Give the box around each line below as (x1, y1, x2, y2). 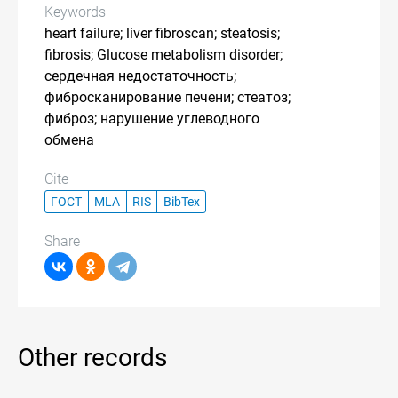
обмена (44, 131, 94, 148)
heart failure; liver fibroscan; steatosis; (44, 25, 280, 42)
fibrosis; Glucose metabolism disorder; (44, 46, 283, 63)
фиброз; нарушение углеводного (44, 110, 259, 127)
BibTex (163, 194, 200, 210)
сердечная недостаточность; (44, 68, 236, 84)
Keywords (44, 4, 106, 20)
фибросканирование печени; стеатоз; (44, 89, 291, 106)
